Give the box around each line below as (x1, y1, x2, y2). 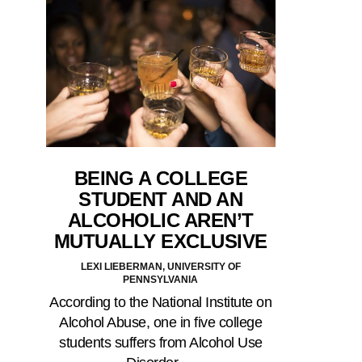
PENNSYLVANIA (123, 274, 199, 286)
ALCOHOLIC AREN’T (67, 209, 254, 232)
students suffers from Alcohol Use (59, 335, 263, 351)
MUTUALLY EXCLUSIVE (53, 230, 267, 253)
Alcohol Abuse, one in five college (59, 314, 263, 331)
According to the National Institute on (49, 294, 272, 311)
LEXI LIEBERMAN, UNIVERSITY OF (80, 261, 241, 273)
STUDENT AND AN (78, 188, 243, 211)
